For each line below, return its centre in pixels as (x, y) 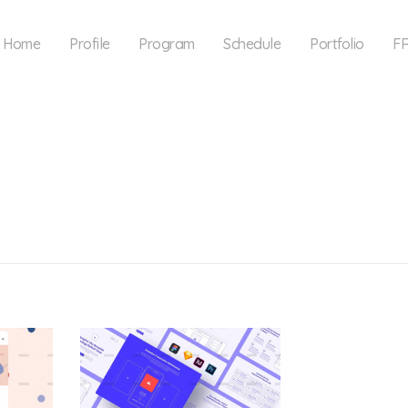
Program (167, 44)
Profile (90, 44)
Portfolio (337, 44)
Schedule (252, 44)
